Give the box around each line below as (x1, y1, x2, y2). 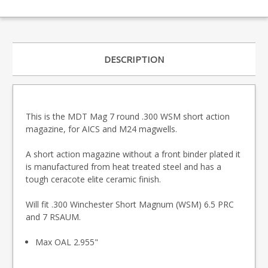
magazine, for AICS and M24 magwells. (26, 123, 177, 135)
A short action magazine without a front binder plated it (26, 148, 240, 160)
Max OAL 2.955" (35, 236, 99, 248)
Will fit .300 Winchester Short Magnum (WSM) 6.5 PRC (26, 199, 234, 211)
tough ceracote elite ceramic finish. (26, 173, 161, 185)
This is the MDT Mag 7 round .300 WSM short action (26, 111, 230, 123)
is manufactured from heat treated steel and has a (26, 161, 221, 173)
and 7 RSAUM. (26, 211, 81, 223)
